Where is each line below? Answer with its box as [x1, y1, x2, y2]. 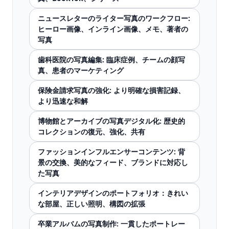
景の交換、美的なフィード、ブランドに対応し [38, 157, 188, 167]
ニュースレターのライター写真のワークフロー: [38, 13, 190, 23]
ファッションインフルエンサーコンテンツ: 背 [38, 147, 185, 156]
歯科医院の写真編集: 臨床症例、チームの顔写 [38, 55, 185, 64]
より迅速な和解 [38, 96, 88, 106]
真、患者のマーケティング [38, 65, 124, 75]
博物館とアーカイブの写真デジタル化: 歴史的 [38, 116, 185, 126]
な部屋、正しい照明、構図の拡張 [38, 199, 145, 209]
